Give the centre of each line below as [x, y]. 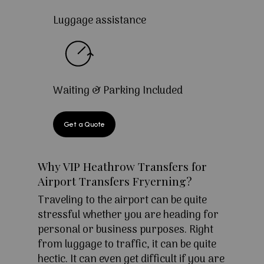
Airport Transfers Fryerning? [115, 181]
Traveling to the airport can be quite [122, 201]
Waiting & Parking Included [118, 91]
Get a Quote [84, 125]
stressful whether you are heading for [128, 216]
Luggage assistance [99, 21]
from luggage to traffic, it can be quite [127, 245]
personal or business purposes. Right [126, 230]
